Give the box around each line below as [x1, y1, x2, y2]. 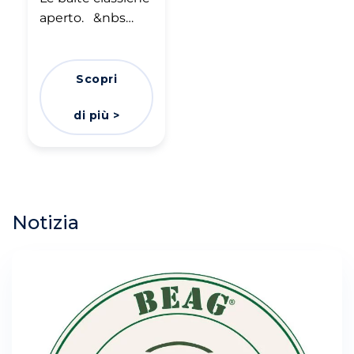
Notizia [12, 210, 79, 234]
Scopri [76, 71, 117, 86]
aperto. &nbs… [40, 9, 134, 25]
